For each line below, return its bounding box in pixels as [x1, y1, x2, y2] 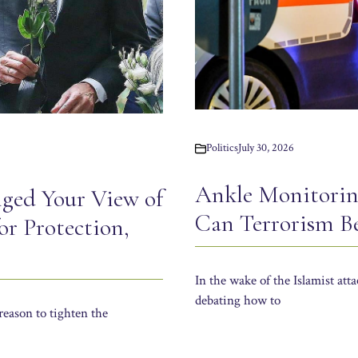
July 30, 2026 [238, 141, 294, 156]
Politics [206, 141, 238, 156]
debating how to [195, 292, 280, 310]
